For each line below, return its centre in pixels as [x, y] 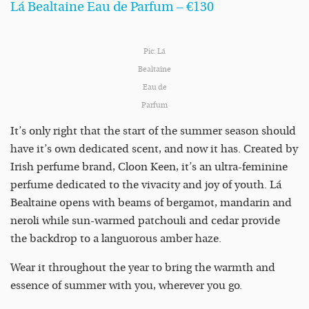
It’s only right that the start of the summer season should [153, 131]
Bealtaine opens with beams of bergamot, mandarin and [151, 203]
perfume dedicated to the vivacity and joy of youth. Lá [146, 185]
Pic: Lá [154, 52]
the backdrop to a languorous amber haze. [116, 239]
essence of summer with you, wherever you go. [126, 286]
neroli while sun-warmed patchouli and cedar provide [145, 221]
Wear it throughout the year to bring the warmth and [143, 268]
